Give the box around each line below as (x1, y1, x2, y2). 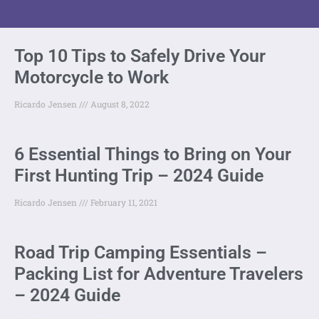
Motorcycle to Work (14, 66, 169, 88)
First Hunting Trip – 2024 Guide (14, 164, 263, 186)
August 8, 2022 (88, 98, 150, 110)
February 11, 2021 (88, 196, 157, 208)
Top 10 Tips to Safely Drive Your (14, 45, 266, 66)
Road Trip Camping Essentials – (14, 241, 267, 263)
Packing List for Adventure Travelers (14, 263, 303, 284)
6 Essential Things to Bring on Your (14, 143, 291, 164)
